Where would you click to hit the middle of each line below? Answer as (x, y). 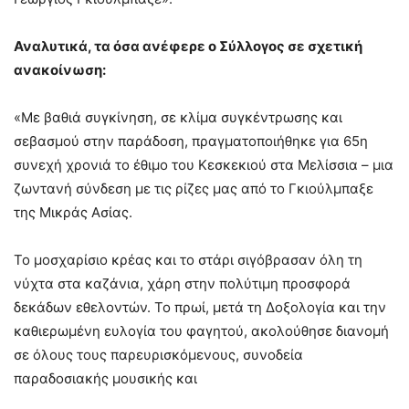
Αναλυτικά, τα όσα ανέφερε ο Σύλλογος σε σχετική (188, 47)
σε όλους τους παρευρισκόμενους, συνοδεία (158, 355)
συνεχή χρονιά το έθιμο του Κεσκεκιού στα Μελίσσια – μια (204, 165)
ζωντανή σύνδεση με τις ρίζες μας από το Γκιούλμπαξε (194, 189)
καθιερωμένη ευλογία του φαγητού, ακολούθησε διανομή (201, 331)
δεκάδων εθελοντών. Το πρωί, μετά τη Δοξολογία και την (200, 308)
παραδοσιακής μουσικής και (105, 379)
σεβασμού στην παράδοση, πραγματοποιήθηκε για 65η (191, 142)
